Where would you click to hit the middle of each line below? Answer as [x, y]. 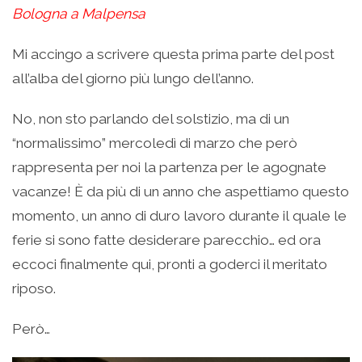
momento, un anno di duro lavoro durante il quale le [179, 215]
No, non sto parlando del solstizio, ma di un [151, 118]
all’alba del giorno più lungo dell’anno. [133, 78]
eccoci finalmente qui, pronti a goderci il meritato [170, 264]
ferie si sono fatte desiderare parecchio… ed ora [166, 240]
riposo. [34, 288]
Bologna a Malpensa [79, 13]
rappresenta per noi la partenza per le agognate [169, 167]
